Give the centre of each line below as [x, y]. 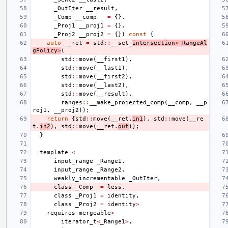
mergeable [95, 213]
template [54, 152]
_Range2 [109, 169]
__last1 [109, 68]
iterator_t [79, 221]
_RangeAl [193, 43]
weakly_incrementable [90, 178]
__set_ [122, 43]
